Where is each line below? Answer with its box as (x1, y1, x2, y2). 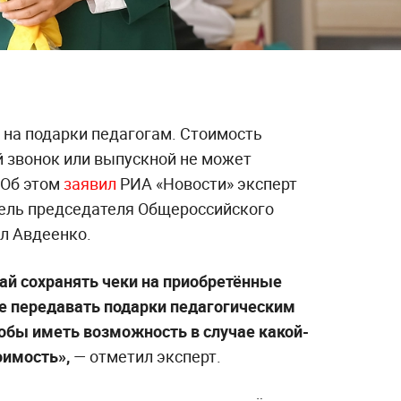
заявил (64, 173, 120, 195)
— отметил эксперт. (73, 346, 221, 368)
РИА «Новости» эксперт (120, 173, 297, 195)
